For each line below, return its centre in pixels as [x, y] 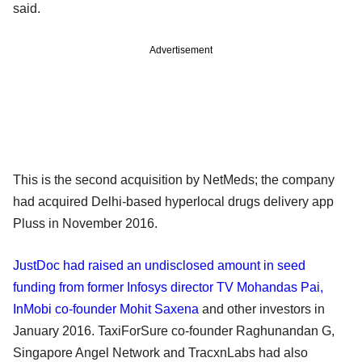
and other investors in [262, 309]
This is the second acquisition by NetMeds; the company [174, 179]
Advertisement [181, 50]
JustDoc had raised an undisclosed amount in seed [159, 265]
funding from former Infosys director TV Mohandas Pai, [168, 287]
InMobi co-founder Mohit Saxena [106, 309]
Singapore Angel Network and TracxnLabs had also [160, 352]
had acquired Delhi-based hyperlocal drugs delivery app [173, 201]
